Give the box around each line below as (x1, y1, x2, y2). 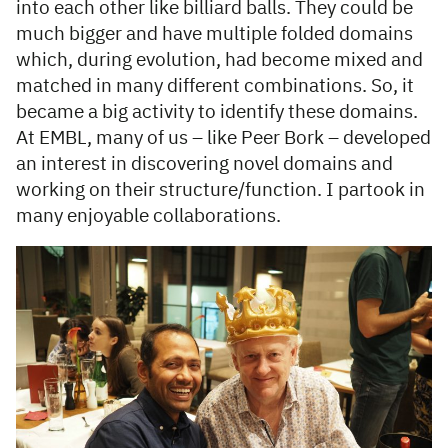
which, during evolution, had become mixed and (16, 51, 423, 71)
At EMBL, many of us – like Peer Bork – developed (16, 129, 431, 149)
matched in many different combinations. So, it (16, 77, 414, 97)
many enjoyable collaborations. (16, 207, 285, 227)
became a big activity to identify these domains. (16, 103, 418, 123)
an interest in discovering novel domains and (16, 155, 393, 175)
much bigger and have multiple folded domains (16, 25, 413, 45)
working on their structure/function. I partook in (16, 181, 425, 201)
